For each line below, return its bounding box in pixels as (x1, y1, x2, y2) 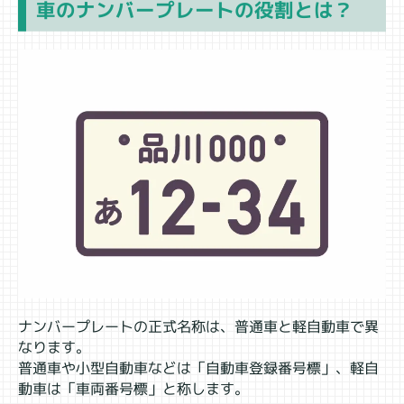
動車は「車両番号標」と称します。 (17, 378, 249, 399)
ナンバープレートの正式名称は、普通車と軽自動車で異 (18, 316, 380, 337)
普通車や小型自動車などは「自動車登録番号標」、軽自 (17, 357, 379, 379)
